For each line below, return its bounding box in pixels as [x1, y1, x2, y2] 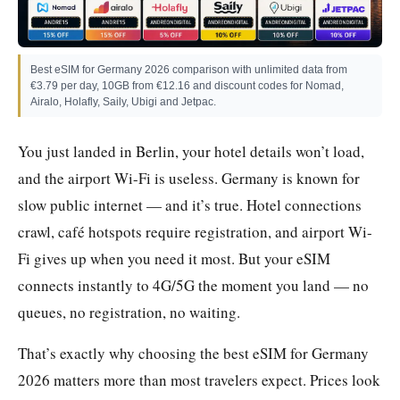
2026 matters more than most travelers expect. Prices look [18, 369, 380, 390]
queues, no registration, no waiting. [18, 301, 240, 322]
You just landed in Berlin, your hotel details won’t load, [18, 140, 364, 162]
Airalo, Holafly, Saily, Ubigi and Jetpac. [30, 95, 216, 108]
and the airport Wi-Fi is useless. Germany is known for [18, 167, 360, 188]
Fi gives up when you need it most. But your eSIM [18, 247, 330, 269]
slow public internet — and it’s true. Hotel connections [18, 194, 362, 215]
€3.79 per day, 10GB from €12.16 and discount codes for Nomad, [30, 79, 344, 92]
